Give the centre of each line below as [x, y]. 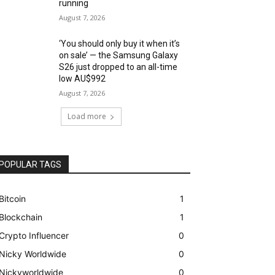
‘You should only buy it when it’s [120, 44]
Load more [87, 117]
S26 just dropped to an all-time [118, 67]
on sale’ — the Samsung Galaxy [119, 56]
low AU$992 [83, 79]
